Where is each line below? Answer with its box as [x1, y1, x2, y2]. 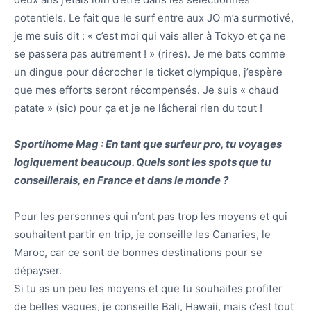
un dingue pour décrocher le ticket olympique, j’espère [14, 65, 283, 79]
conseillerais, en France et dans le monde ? [14, 174, 228, 187]
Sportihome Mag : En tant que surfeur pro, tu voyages [14, 137, 282, 151]
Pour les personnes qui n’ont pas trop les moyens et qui [14, 210, 287, 224]
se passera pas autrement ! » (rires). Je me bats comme [14, 47, 285, 61]
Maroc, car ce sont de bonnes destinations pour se [14, 246, 262, 260]
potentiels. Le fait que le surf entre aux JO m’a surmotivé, [14, 11, 294, 25]
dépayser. [14, 264, 62, 278]
